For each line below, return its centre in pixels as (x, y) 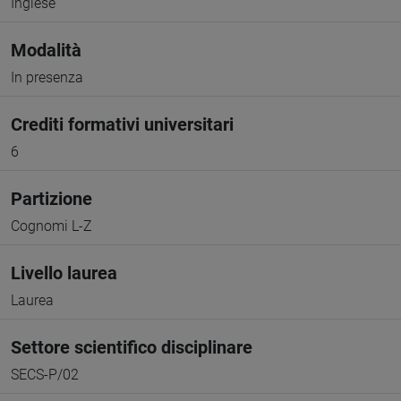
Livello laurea (64, 273)
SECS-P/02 (45, 375)
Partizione (51, 199)
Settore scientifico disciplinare (132, 347)
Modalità (46, 50)
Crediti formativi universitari (122, 124)
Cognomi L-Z (51, 226)
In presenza (47, 77)
